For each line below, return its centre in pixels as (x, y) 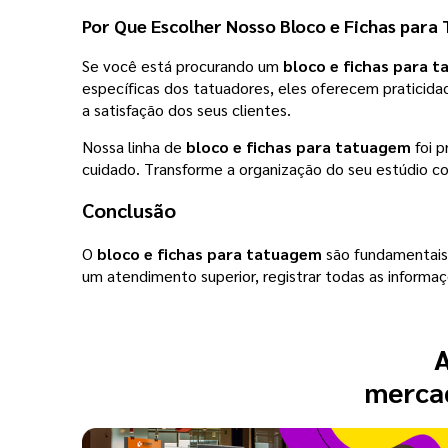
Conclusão (129, 209)
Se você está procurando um (182, 65)
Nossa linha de (134, 146)
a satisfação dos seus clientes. (186, 109)
